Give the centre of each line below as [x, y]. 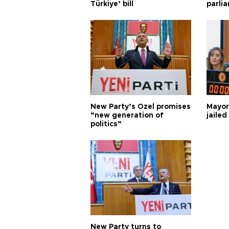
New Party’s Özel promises [141, 107]
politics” [106, 124]
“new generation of [127, 116]
